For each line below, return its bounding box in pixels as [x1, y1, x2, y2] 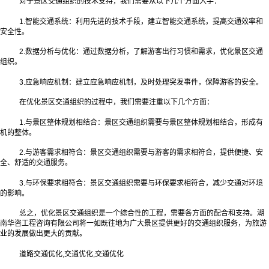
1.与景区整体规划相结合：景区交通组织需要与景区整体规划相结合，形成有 [19, 118, 263, 127]
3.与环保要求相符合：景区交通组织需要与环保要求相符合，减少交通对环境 [19, 178, 263, 187]
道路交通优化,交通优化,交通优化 [19, 249, 124, 258]
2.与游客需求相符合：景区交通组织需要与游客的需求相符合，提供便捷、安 [19, 148, 263, 157]
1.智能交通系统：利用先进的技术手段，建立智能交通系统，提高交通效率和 [19, 17, 263, 26]
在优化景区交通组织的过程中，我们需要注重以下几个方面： [19, 98, 214, 107]
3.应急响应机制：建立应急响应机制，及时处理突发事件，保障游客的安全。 [19, 77, 263, 86]
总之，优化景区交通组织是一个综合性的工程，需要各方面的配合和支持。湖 [19, 209, 264, 218]
